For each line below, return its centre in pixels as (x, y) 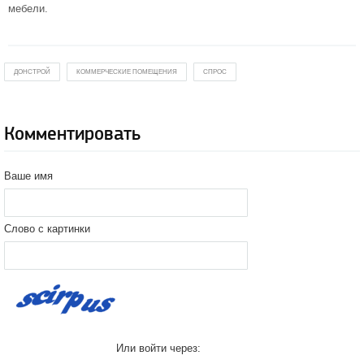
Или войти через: (158, 348)
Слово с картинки (47, 229)
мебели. (28, 9)
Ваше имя (28, 176)
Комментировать (72, 134)
